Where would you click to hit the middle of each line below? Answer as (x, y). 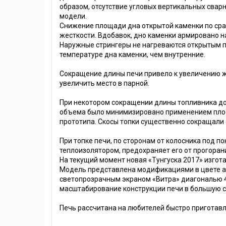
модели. (73, 16)
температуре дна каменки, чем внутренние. (132, 55)
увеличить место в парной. (104, 83)
